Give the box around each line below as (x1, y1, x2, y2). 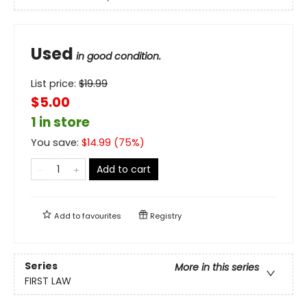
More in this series (175, 260, 259, 274)
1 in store (31, 112, 90, 132)
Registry (148, 210, 182, 221)
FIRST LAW (25, 273, 71, 288)
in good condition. (76, 49, 161, 63)
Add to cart (97, 162, 151, 176)
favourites (82, 210, 121, 221)
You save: (31, 135, 82, 149)
